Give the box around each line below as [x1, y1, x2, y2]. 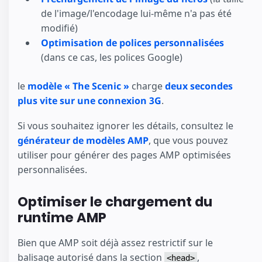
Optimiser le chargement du [18, 192, 212, 211]
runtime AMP [18, 208, 106, 227]
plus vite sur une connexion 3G [18, 94, 161, 108]
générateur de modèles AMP [18, 133, 149, 147]
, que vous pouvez [149, 133, 228, 147]
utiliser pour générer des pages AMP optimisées [18, 148, 231, 161]
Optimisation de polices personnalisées [41, 36, 224, 50]
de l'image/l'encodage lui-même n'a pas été [41, 7, 232, 20]
